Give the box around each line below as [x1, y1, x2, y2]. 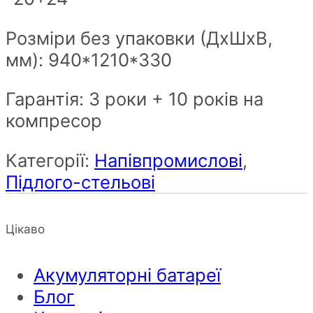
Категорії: [6, 149, 94, 171]
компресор [6, 110, 102, 132]
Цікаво [6, 221, 45, 236]
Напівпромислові [94, 149, 242, 171]
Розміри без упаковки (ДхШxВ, [6, 27, 272, 49]
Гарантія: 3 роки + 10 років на [6, 88, 263, 110]
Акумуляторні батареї [34, 263, 221, 286]
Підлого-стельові [6, 170, 155, 193]
